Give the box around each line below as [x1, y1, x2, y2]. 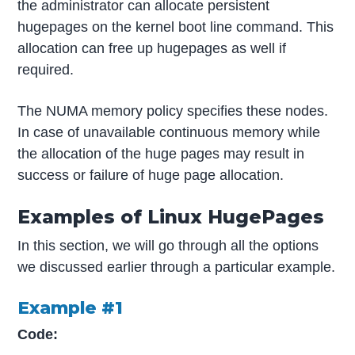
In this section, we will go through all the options [17, 238, 319, 254]
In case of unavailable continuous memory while [17, 124, 321, 141]
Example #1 [17, 296, 124, 318]
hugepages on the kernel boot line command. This [17, 19, 334, 36]
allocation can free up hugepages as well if [17, 40, 287, 57]
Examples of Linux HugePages [17, 205, 325, 229]
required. [17, 62, 74, 78]
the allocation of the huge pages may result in [17, 146, 305, 162]
